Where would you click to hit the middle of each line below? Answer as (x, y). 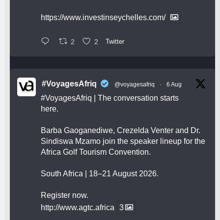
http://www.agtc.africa (78, 207)
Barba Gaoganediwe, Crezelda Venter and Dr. (121, 130)
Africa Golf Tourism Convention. (96, 152)
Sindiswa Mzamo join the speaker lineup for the (123, 141)
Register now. (65, 195)
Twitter (115, 42)
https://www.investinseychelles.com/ (103, 18)
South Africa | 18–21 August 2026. (100, 173)
